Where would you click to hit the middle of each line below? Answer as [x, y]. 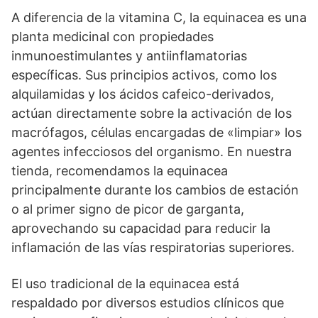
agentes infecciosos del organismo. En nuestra [152, 152]
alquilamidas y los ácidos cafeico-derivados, [143, 94]
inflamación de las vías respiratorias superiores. [153, 248]
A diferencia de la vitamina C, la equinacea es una [159, 18]
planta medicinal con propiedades [113, 37]
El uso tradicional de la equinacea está [125, 284]
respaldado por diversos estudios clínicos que [148, 303]
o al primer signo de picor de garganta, [128, 209]
